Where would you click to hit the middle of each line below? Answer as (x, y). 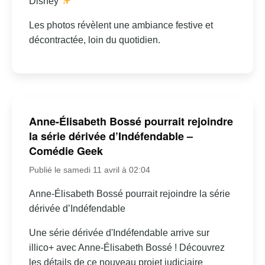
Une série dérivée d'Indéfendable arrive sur (119, 233)
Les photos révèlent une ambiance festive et (121, 25)
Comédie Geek (66, 151)
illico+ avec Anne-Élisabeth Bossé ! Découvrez (127, 248)
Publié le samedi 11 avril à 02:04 (89, 170)
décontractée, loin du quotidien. (94, 40)
